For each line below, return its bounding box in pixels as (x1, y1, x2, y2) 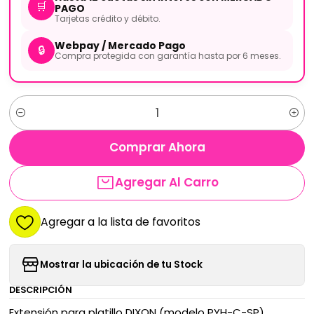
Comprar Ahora (109, 139, 205, 156)
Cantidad (8, 109, 54, 123)
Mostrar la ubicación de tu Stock (39, 258, 203, 272)
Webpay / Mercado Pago (54, 39, 186, 53)
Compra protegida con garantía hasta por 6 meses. (54, 50, 281, 62)
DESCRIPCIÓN (8, 283, 72, 296)
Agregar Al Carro (115, 174, 219, 191)
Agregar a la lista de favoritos (40, 214, 200, 231)
